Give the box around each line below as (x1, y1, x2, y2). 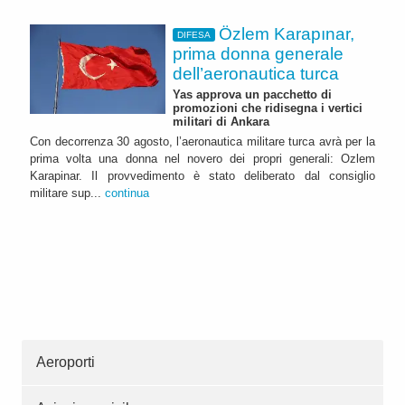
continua (105, 186, 149, 201)
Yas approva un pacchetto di (173, 88, 332, 102)
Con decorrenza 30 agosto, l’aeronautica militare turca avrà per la (30, 135, 375, 149)
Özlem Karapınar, (219, 24, 355, 43)
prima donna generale (173, 43, 344, 63)
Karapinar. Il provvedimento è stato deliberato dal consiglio (30, 169, 375, 184)
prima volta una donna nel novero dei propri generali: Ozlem (30, 152, 375, 166)
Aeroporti (36, 354, 95, 371)
